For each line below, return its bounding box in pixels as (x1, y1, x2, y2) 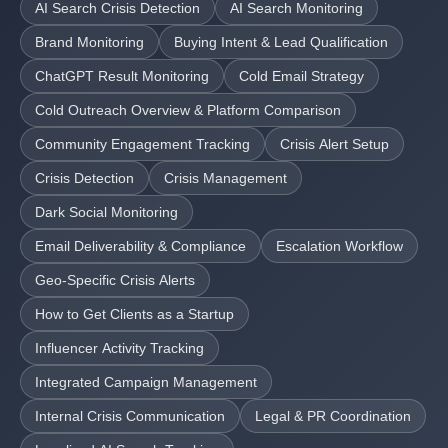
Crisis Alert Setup (280, 136, 389, 152)
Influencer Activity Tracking (35, 340, 204, 356)
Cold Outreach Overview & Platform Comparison (35, 102, 341, 118)
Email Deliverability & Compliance (35, 238, 246, 254)
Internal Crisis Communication (35, 408, 225, 424)
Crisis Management (164, 170, 287, 186)
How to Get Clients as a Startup (35, 306, 234, 322)
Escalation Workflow (276, 238, 403, 254)
